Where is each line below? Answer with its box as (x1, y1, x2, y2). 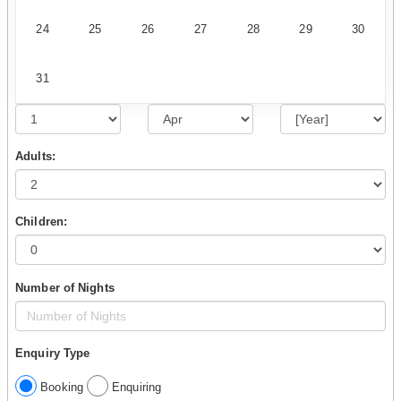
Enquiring (108, 380, 162, 394)
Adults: (15, 149, 55, 163)
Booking (37, 380, 88, 394)
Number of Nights (15, 280, 115, 294)
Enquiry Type (15, 346, 90, 360)
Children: (15, 214, 68, 228)
